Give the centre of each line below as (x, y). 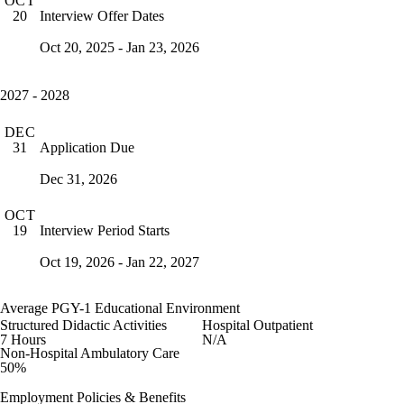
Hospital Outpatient (257, 326)
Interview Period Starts (105, 230)
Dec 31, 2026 (78, 179)
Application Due (87, 147)
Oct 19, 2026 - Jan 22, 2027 (119, 262)
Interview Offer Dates (102, 16)
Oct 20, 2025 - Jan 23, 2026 (119, 48)
